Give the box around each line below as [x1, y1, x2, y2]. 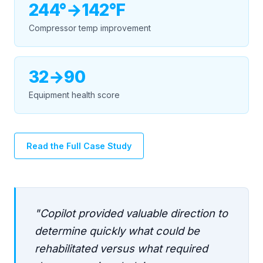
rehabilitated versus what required [35, 241, 208, 255]
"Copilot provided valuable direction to [35, 206, 228, 220]
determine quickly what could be [35, 224, 200, 237]
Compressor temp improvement [29, 22, 151, 33]
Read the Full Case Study [26, 140, 131, 151]
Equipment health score [29, 89, 120, 100]
